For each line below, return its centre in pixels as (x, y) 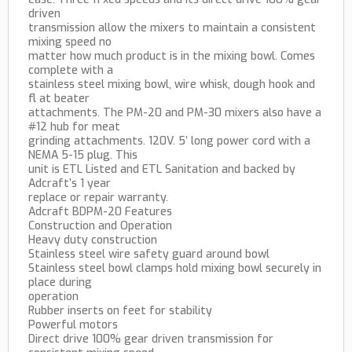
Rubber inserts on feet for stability (120, 311)
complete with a (71, 71)
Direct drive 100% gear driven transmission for (151, 339)
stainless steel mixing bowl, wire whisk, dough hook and (172, 85)
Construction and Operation (100, 226)
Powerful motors (73, 325)
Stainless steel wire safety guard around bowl (149, 255)
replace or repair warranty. (98, 198)
